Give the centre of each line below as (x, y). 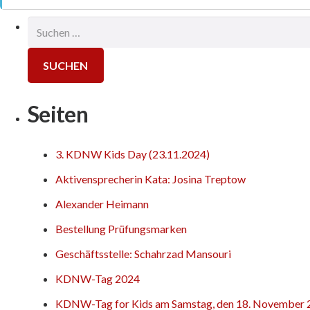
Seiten (58, 113)
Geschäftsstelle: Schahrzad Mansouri (143, 253)
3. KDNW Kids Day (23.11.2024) (133, 154)
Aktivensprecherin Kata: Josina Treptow (151, 179)
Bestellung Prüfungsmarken (121, 228)
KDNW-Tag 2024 (98, 278)
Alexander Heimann (102, 203)
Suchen (44, 25)
